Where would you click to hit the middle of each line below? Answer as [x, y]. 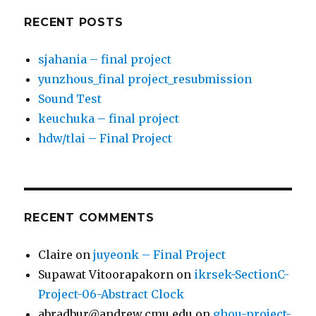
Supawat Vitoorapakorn [106, 274]
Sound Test [70, 98]
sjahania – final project [105, 59]
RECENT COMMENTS [89, 217]
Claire [56, 254]
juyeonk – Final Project [160, 254]
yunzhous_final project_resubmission [145, 79]
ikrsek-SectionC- [242, 274]
